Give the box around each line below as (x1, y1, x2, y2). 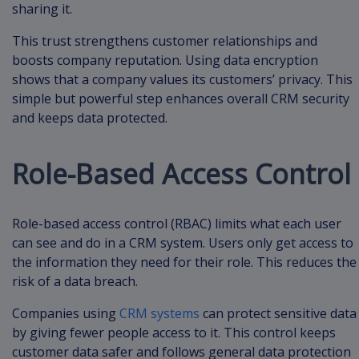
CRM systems (119, 305, 200, 323)
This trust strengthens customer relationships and (12, 32, 317, 50)
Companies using (12, 305, 119, 323)
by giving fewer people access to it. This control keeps (12, 324, 336, 342)
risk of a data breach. (12, 272, 141, 291)
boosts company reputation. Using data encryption (12, 51, 318, 70)
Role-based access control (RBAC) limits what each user (12, 215, 341, 233)
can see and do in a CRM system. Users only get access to (12, 234, 353, 252)
